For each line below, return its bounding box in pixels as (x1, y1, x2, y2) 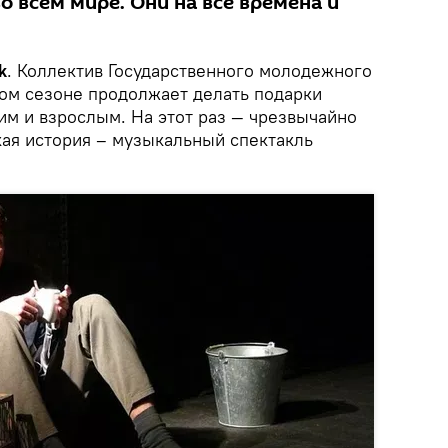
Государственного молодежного (108, 59, 372, 82)
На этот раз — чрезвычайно (126, 105, 357, 128)
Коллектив (17, 59, 103, 82)
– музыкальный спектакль (96, 128, 313, 151)
